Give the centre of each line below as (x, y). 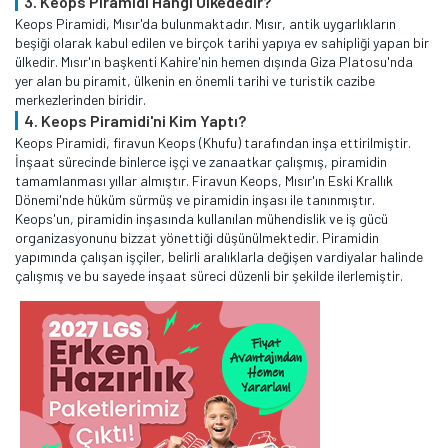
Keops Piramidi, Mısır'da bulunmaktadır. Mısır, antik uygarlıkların (205, 24)
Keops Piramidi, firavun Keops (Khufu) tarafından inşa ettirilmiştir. (213, 143)
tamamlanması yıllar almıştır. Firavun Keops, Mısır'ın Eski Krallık (204, 181)
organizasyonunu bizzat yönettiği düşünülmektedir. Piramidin (197, 238)
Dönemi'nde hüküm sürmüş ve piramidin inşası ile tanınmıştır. (195, 200)
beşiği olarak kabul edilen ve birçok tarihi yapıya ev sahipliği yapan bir (222, 43)
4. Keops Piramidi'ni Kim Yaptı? (135, 121)
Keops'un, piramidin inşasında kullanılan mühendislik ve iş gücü (201, 219)
